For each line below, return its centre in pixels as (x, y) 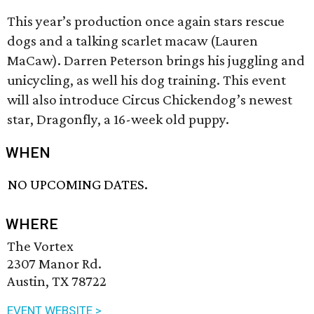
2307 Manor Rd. (54, 264)
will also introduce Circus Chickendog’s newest (150, 100)
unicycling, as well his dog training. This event (146, 80)
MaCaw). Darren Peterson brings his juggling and (156, 60)
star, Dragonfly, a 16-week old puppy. (118, 119)
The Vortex (40, 246)
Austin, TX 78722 (57, 281)
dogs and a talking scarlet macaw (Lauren (132, 41)
